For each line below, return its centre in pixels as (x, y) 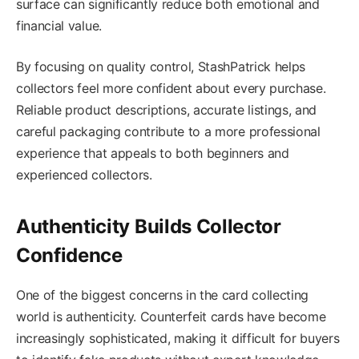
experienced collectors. (84, 175)
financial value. (59, 26)
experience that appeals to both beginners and (153, 153)
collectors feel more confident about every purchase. (171, 89)
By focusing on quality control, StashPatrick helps (161, 67)
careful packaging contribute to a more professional (168, 132)
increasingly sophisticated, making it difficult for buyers (178, 338)
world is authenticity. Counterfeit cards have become (171, 316)
